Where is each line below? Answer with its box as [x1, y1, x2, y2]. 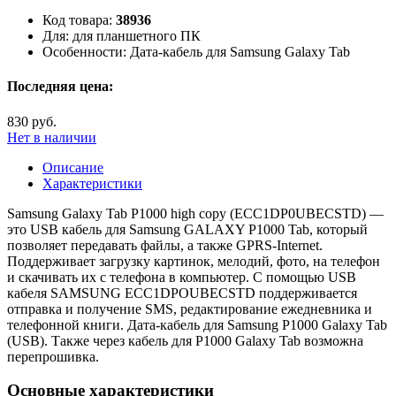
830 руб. [7, 113, 57, 129]
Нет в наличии [7, 129, 96, 145]
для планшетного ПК [72, 28, 201, 44]
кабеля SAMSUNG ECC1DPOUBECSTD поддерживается [7, 285, 357, 301]
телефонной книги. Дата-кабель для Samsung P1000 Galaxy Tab [7, 316, 387, 332]
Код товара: [42, 12, 112, 28]
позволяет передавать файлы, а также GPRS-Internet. [7, 237, 323, 253]
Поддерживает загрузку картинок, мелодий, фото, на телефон [7, 253, 380, 269]
